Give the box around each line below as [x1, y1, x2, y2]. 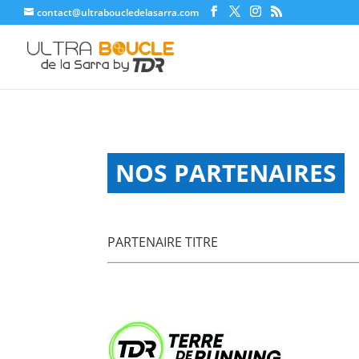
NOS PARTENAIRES [115, 155, 337, 189]
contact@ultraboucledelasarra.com [37, 6, 199, 19]
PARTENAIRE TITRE [107, 233, 219, 252]
